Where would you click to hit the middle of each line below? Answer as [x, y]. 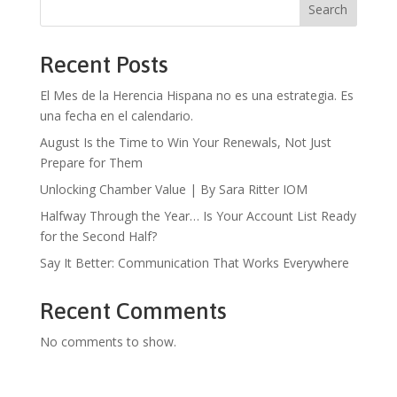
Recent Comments [133, 311]
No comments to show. [108, 342]
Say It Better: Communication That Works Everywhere [194, 263]
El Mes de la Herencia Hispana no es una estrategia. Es [196, 96]
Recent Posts [104, 65]
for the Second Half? [98, 237]
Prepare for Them [91, 163]
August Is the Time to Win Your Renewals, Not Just [185, 143]
